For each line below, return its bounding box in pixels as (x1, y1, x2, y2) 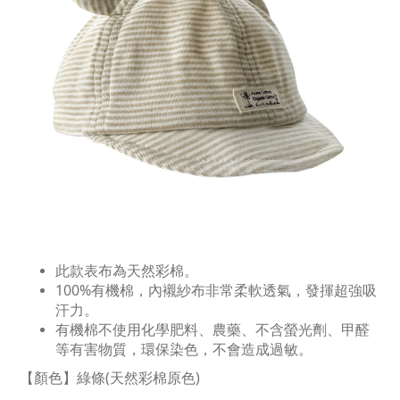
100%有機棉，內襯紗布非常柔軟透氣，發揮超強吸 (55, 280, 377, 300)
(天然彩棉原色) (105, 368, 200, 387)
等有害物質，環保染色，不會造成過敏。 (55, 339, 312, 359)
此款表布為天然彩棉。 (55, 261, 198, 280)
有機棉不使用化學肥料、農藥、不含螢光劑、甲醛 (55, 320, 370, 339)
